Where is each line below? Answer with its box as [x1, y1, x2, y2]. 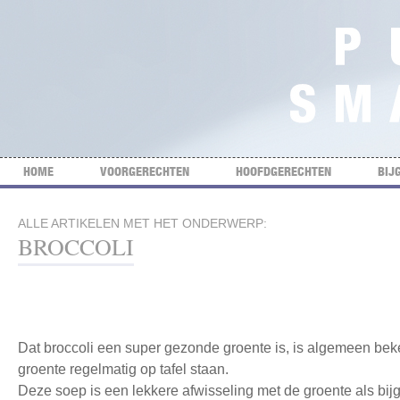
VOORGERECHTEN [100, 163, 189, 179]
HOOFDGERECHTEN [236, 163, 331, 179]
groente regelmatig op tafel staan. [18, 362, 229, 377]
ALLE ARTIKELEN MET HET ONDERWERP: [18, 216, 267, 230]
